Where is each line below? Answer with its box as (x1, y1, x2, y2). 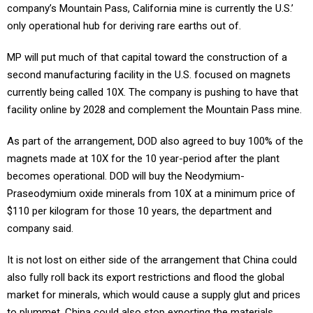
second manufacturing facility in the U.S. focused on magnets (7, 68, 291, 82)
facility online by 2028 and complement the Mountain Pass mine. (7, 103, 302, 117)
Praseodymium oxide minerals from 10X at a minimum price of (7, 187, 296, 201)
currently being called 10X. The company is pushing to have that (7, 86, 298, 99)
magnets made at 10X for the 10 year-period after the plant (7, 152, 279, 166)
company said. (7, 222, 73, 235)
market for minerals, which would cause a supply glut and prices (7, 289, 300, 302)
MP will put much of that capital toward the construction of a (7, 51, 287, 64)
